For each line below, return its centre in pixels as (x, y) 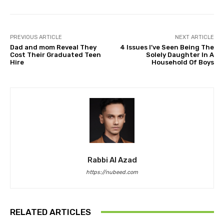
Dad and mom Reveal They (53, 47)
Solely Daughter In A (180, 54)
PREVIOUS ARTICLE (36, 37)
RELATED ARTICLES (50, 212)
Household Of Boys (182, 62)
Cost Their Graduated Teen (55, 54)
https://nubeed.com (112, 172)
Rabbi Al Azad (112, 160)
